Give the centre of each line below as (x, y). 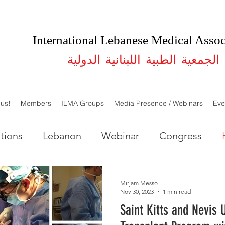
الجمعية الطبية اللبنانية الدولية (143, 59)
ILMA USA (98, 176)
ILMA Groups (82, 103)
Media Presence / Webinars (158, 103)
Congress (181, 135)
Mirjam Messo (139, 183)
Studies (157, 176)
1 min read (177, 192)
